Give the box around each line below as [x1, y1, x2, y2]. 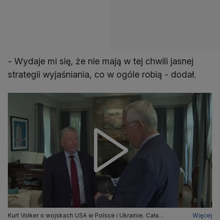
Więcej [192, 211, 212, 219]
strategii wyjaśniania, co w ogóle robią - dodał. [8, 69, 196, 80]
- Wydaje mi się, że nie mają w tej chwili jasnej [8, 56, 193, 67]
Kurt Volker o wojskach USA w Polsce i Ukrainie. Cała [8, 211, 159, 219]
